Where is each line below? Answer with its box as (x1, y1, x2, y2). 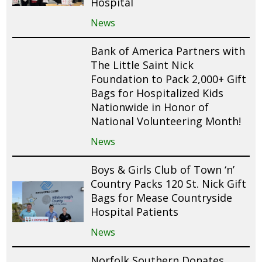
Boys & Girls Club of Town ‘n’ (91, 163, 235, 177)
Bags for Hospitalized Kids (91, 86, 224, 101)
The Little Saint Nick (91, 58, 194, 73)
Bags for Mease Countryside (91, 191, 233, 205)
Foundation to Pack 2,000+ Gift (91, 72, 247, 87)
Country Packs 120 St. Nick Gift (91, 177, 247, 191)
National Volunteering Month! (91, 114, 242, 129)
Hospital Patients (91, 205, 179, 219)
